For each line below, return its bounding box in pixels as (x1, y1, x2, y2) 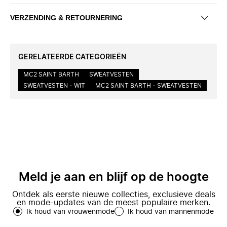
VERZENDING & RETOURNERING (10, 13, 123, 22)
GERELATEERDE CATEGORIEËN (18, 54, 126, 61)
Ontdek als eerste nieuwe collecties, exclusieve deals (12, 191, 215, 199)
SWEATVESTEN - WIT (23, 83, 85, 89)
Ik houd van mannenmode (128, 208, 214, 215)
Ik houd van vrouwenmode (26, 208, 115, 215)
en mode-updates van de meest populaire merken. (17, 199, 210, 207)
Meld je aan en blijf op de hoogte (18, 171, 209, 183)
